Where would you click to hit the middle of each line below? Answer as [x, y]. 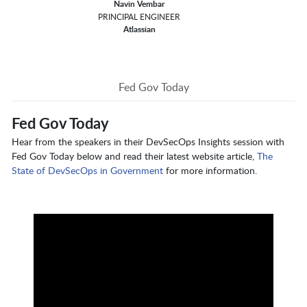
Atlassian [139, 29]
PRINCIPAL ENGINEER [139, 17]
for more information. [210, 171]
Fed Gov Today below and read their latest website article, [134, 156]
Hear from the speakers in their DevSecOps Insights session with [148, 142]
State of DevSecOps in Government [87, 171]
